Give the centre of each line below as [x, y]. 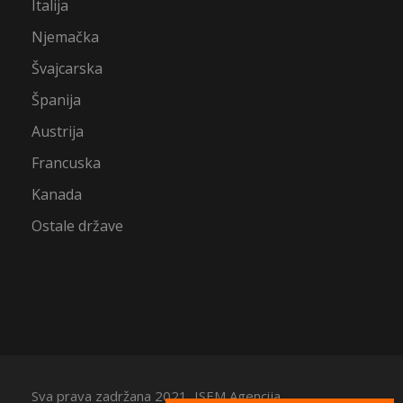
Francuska [66, 162]
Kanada [57, 194]
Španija [56, 99]
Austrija [58, 131]
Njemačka [65, 36]
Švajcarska [67, 68]
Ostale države [77, 225]
